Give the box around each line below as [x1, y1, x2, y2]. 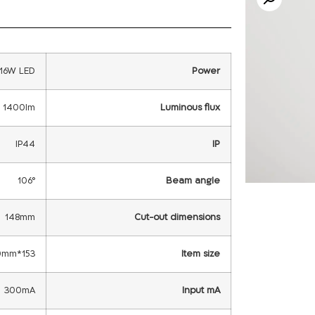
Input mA [182, 284, 220, 297]
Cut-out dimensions [134, 211, 220, 224]
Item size [181, 247, 220, 260]
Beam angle [166, 174, 220, 187]
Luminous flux [160, 101, 220, 114]
